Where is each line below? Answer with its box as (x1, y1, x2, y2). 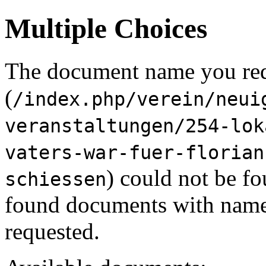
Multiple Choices (5, 13, 207, 45)
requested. (5, 218, 100, 244)
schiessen (5, 168, 106, 190)
